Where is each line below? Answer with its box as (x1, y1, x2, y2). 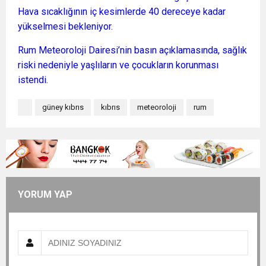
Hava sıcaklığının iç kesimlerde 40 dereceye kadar (18, 6, 226, 18)
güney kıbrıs (42, 103, 84, 112)
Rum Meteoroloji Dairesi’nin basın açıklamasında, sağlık (18, 45, 247, 56)
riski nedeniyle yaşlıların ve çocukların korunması (18, 59, 218, 71)
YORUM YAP (18, 189, 72, 201)
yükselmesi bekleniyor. (18, 21, 113, 33)
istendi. (18, 74, 48, 86)
